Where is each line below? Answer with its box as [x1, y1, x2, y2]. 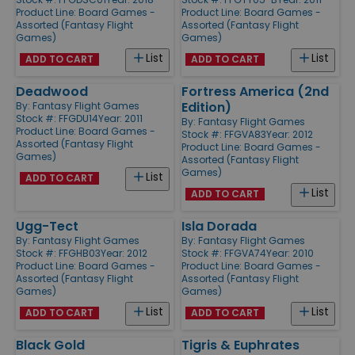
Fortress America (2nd [181, 82, 329, 101]
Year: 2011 [98, 111, 143, 125]
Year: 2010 [266, 246, 314, 260]
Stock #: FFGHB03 [16, 246, 101, 260]
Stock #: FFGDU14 [16, 111, 98, 125]
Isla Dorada [181, 216, 257, 235]
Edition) [181, 97, 231, 116]
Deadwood [16, 82, 88, 101]
